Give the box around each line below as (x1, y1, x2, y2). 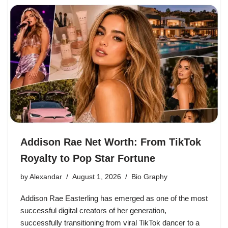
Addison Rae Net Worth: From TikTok (20, 136, 201, 148)
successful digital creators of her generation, (20, 206, 166, 215)
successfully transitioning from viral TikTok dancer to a (20, 218, 199, 227)
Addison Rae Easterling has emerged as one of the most (20, 193, 208, 203)
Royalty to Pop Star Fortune (20, 152, 155, 164)
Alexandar (30, 173, 62, 181)
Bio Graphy (131, 173, 167, 181)
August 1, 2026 (72, 173, 121, 181)
